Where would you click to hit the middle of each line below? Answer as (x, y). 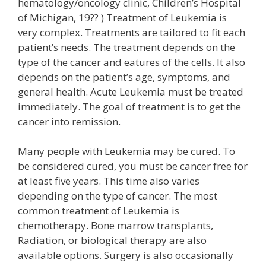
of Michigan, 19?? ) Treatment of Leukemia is (122, 17)
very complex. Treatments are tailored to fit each (132, 32)
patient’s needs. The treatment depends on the (126, 47)
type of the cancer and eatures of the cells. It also (132, 62)
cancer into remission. (69, 121)
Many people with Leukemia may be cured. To (126, 151)
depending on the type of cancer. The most (118, 196)
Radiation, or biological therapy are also (112, 240)
